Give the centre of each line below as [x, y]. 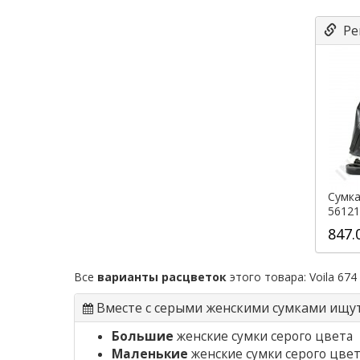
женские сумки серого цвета [263, 337]
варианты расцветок [162, 277]
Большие [143, 337]
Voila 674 [333, 277]
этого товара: [268, 277]
